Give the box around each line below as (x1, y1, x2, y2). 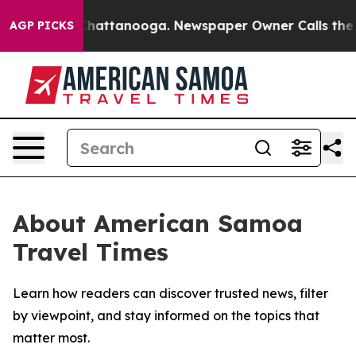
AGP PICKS (10, 18, 74, 33)
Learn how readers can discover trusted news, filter (13, 285, 328, 301)
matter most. (13, 330, 90, 346)
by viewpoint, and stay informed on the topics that (13, 308, 319, 323)
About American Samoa (13, 208, 303, 238)
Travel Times (13, 237, 168, 267)
